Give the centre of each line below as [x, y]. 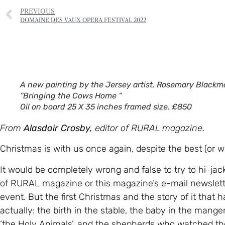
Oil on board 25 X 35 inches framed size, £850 [107, 107]
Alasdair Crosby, [58, 128]
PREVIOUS [37, 11]
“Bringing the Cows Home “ [71, 96]
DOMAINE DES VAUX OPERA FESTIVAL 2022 [83, 20]
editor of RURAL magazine [149, 128]
